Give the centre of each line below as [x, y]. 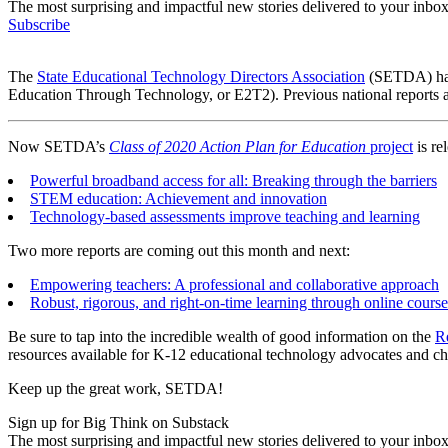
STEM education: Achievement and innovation [178, 198]
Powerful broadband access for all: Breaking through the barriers [233, 180]
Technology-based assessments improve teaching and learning [225, 216]
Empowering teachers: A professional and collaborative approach [234, 284]
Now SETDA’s [58, 146]
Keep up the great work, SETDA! [115, 388]
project [389, 146]
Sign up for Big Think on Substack [118, 422]
